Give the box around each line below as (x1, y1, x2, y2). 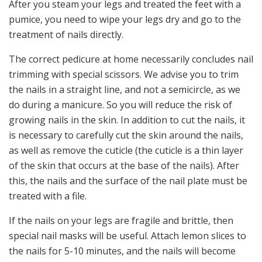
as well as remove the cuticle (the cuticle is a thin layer (9, 143, 243, 157)
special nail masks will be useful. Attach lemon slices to (9, 229, 246, 242)
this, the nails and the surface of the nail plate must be (9, 174, 247, 187)
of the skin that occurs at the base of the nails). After (9, 158, 239, 172)
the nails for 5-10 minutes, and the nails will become (9, 244, 236, 257)
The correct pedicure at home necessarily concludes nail (9, 52, 253, 65)
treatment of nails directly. (9, 27, 123, 41)
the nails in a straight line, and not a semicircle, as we (9, 82, 240, 96)
